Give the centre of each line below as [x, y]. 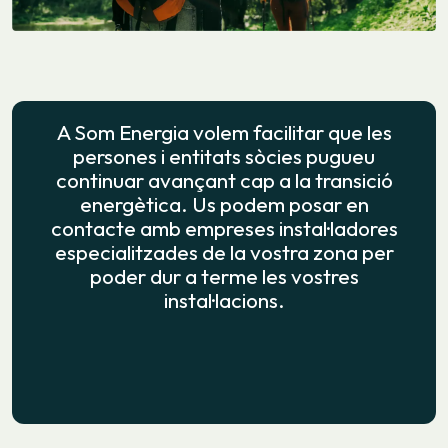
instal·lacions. [224, 300]
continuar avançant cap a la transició [224, 180]
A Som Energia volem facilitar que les [224, 132]
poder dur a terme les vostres [224, 276]
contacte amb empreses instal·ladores [224, 228]
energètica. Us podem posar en [224, 204]
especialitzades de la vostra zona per [224, 252]
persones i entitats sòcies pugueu [224, 156]
